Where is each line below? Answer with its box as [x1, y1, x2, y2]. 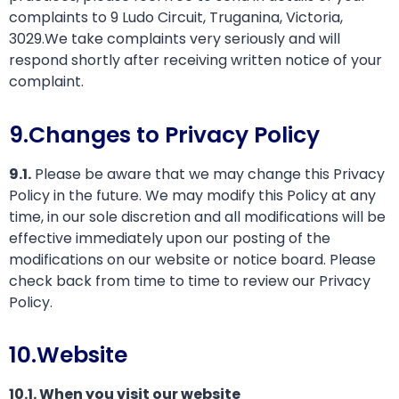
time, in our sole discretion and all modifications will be [9, 206, 386, 227]
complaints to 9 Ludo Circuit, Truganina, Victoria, [9, 7, 343, 28]
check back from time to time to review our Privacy [9, 270, 370, 291]
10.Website [9, 339, 127, 371]
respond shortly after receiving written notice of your [9, 50, 382, 71]
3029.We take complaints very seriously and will [9, 28, 340, 50]
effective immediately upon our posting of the [9, 227, 330, 248]
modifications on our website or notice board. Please [9, 248, 376, 270]
